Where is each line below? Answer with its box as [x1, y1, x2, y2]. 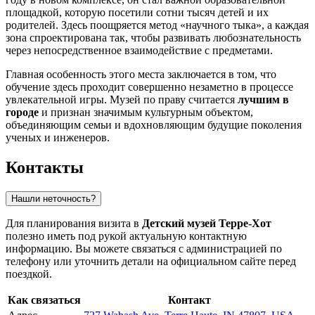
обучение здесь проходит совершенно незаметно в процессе [6, 81, 293, 94]
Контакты [6, 158, 84, 177]
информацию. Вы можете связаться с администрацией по [6, 242, 282, 255]
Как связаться [8, 293, 81, 306]
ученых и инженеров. [6, 131, 110, 144]
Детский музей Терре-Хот [142, 217, 271, 229]
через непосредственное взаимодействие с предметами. [6, 44, 273, 57]
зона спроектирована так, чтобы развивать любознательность [6, 32, 301, 44]
